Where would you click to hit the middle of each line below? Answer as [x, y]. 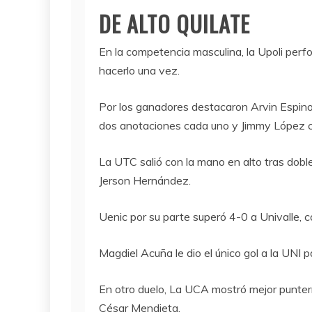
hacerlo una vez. [139, 70]
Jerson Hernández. [145, 180]
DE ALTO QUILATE [174, 23]
